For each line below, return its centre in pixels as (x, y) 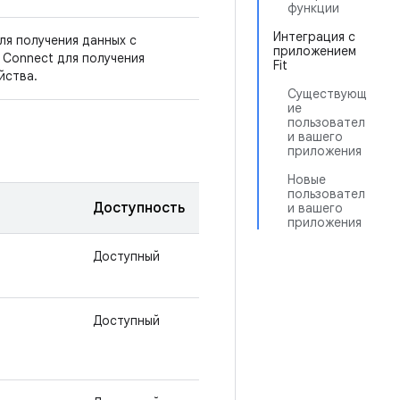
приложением (315, 51)
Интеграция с (314, 37)
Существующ (327, 94)
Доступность (139, 208)
